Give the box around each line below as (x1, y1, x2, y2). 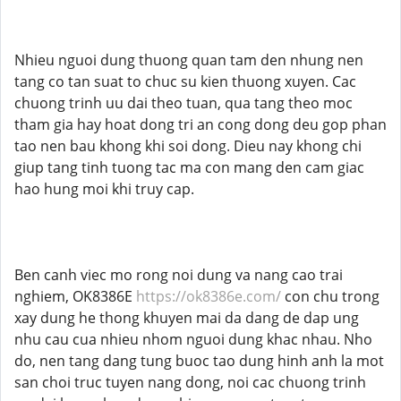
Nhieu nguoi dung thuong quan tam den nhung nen (14, 50, 363, 70)
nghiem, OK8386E (14, 286, 136, 306)
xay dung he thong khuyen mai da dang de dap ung (14, 308, 359, 328)
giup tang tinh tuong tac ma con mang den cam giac (14, 158, 364, 177)
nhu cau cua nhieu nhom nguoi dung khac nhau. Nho (14, 329, 372, 349)
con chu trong (281, 286, 380, 306)
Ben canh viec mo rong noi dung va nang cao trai (14, 265, 343, 285)
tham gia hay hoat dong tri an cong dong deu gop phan (14, 115, 387, 134)
